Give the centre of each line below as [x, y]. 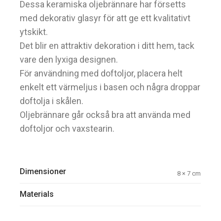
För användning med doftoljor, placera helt [101, 74]
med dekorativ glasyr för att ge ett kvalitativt [105, 18]
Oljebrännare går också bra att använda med [105, 115]
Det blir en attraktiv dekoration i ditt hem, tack [107, 46]
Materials [37, 194]
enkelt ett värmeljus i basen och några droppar [110, 87]
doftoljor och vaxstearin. [67, 129]
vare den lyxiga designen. [69, 60]
